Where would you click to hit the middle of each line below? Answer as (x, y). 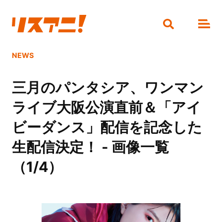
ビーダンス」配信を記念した (107, 127)
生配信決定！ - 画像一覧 (90, 147)
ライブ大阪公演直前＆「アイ (106, 108)
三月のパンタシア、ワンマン (108, 88)
